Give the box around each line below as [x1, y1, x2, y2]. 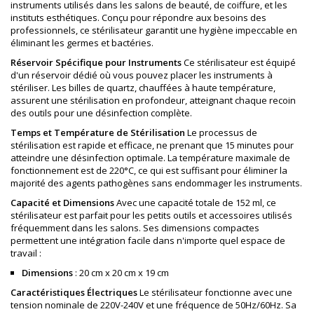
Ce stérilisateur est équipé [182, 56, 296, 69]
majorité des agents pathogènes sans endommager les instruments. [11, 177, 302, 190]
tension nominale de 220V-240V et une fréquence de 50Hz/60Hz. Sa [11, 299, 296, 312]
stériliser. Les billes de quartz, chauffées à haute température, [11, 81, 275, 95]
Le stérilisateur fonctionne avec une [137, 286, 292, 299]
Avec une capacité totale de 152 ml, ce [114, 196, 276, 210]
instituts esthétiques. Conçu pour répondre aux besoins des [11, 11, 266, 25]
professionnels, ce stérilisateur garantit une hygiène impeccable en [11, 24, 297, 37]
